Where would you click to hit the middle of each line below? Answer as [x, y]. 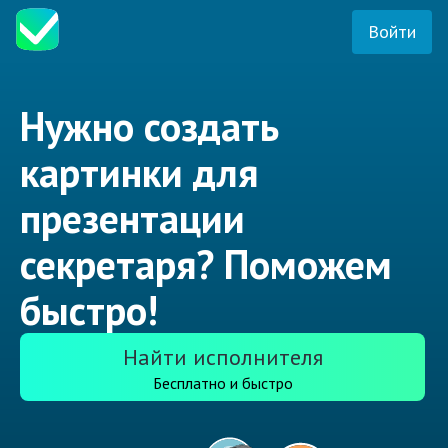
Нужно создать [149, 126]
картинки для [139, 172]
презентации [132, 218]
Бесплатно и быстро [222, 383]
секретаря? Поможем [206, 264]
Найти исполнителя [222, 357]
